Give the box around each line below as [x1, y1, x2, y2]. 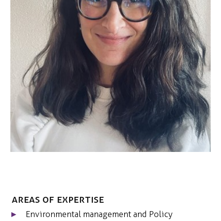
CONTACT [179, 34, 214, 45]
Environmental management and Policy [26, 209, 173, 219]
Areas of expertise [12, 192, 104, 205]
